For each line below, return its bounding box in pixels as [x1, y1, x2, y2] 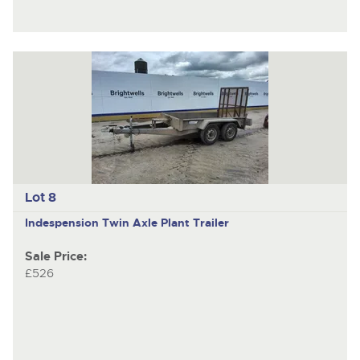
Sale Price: [24, 249, 87, 265]
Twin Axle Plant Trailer [101, 215, 229, 230]
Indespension [24, 215, 102, 230]
